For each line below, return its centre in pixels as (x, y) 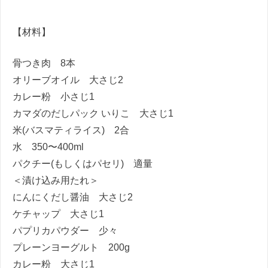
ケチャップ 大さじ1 (58, 214)
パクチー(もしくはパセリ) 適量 (83, 164)
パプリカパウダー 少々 (65, 231)
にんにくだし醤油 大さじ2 (73, 197)
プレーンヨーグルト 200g (71, 248)
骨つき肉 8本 (44, 63)
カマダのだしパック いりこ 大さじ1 (93, 114)
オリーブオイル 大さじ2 (68, 80)
